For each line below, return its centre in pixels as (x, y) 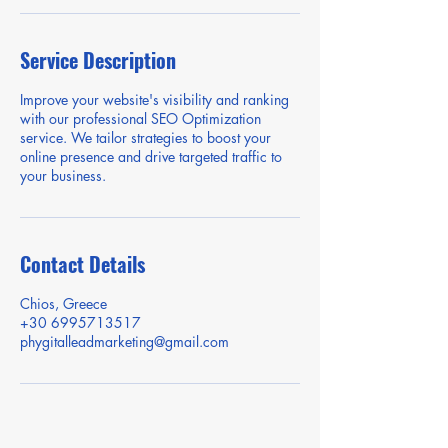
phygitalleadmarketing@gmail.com (124, 341)
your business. (63, 175)
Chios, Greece (63, 303)
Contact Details (82, 264)
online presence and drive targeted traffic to (151, 156)
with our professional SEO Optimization (140, 118)
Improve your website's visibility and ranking (154, 99)
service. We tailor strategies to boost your (145, 137)
